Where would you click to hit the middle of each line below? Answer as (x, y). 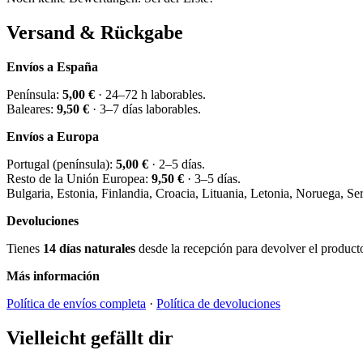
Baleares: (32, 109)
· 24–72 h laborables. (150, 94)
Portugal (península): (61, 164)
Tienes (25, 248)
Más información (53, 275)
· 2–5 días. (177, 164)
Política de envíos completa (76, 303)
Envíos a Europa (53, 136)
